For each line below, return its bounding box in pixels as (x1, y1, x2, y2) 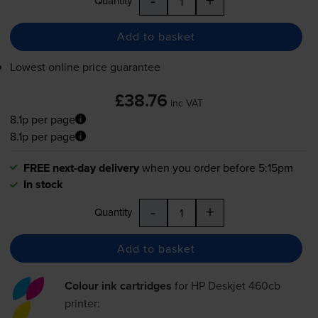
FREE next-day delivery (23, 160, 139, 177)
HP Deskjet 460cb (191, 278, 281, 294)
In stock (23, 176, 63, 193)
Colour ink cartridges (65, 278, 172, 295)
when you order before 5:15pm (141, 160, 293, 176)
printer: (65, 295, 101, 312)
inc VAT (170, 95, 203, 110)
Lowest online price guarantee (9, 58, 160, 75)
